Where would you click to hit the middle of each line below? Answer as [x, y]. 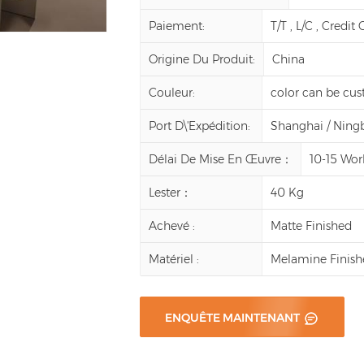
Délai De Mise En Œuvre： [221, 159]
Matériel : [174, 259]
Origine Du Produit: [202, 59]
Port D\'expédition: [200, 126]
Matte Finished [312, 225]
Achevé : [172, 225]
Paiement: [177, 26]
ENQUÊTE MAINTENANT [234, 317]
